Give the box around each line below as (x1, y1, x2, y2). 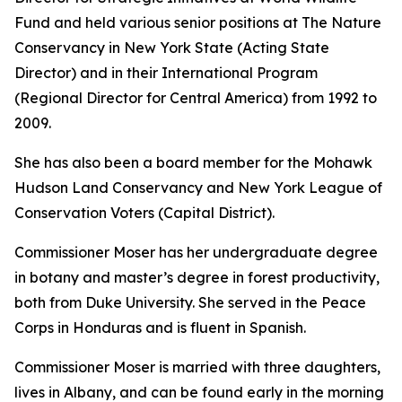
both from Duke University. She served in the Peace (14, 293, 366, 311)
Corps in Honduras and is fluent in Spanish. (14, 319, 306, 336)
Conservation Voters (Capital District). (14, 204, 275, 222)
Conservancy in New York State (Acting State (14, 39, 329, 57)
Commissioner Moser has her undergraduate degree (14, 243, 378, 261)
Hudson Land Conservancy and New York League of (14, 179, 382, 197)
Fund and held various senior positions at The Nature (14, 13, 381, 31)
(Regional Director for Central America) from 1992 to (14, 89, 377, 107)
